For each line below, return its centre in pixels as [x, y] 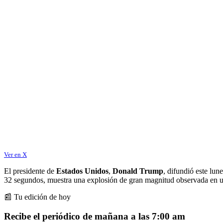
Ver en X [15, 154]
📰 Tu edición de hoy [37, 197]
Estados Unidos [82, 171]
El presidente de [30, 171]
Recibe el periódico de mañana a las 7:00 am [95, 216]
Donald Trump [138, 171]
